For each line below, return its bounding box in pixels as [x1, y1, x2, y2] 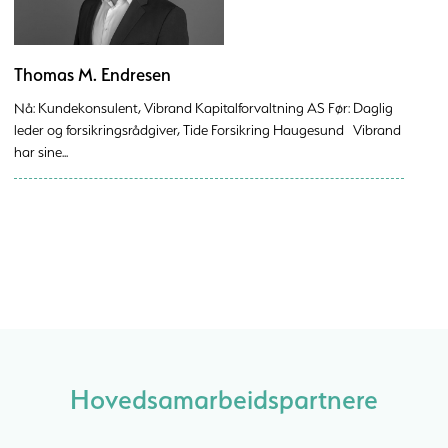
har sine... [14, 143, 68, 161]
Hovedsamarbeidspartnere [70, 382, 378, 416]
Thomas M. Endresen [14, 63, 171, 86]
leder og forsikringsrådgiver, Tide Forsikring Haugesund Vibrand [14, 121, 401, 139]
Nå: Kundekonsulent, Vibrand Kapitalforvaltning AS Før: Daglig [14, 99, 393, 117]
